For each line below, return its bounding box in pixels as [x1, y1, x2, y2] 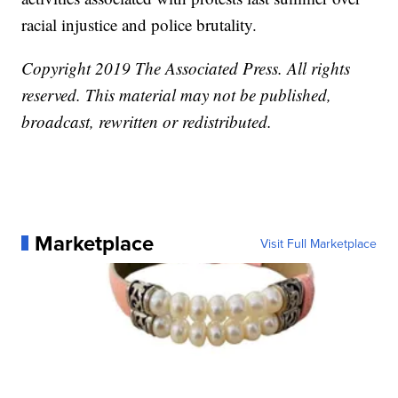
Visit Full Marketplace [259, 234, 377, 252]
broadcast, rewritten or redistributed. [21, 109, 273, 132]
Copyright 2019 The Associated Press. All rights [21, 56, 351, 79]
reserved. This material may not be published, [21, 83, 332, 106]
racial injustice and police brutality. [21, 12, 258, 36]
